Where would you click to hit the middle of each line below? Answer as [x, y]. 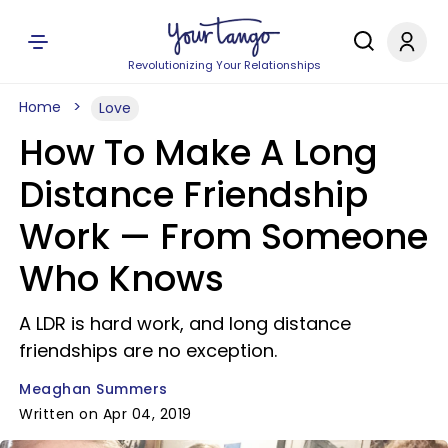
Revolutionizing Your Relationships [224, 65]
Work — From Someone [223, 236]
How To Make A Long [198, 152]
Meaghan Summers [93, 389]
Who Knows [121, 278]
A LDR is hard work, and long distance [185, 323]
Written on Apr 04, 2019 [105, 414]
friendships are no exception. [148, 350]
